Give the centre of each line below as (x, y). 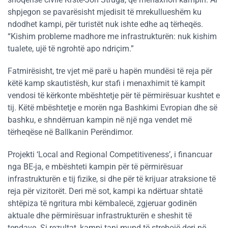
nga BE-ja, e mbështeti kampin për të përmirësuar (95, 166)
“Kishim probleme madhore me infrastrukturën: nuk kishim (112, 36)
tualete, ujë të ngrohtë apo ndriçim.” (71, 48)
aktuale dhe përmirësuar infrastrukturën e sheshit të (100, 215)
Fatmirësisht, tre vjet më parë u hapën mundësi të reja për (110, 71)
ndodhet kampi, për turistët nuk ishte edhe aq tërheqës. (105, 24)
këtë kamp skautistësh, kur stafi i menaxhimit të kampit (106, 83)
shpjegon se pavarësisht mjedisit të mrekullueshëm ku (105, 12)
